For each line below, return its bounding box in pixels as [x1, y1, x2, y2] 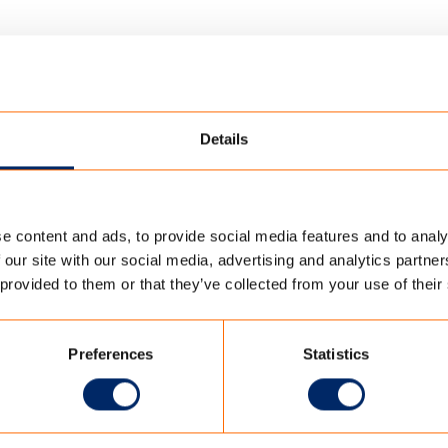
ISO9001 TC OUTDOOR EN [52, 240, 186, 254]
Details [199, 130, 249, 148]
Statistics [303, 345, 369, 363]
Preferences [68, 345, 154, 363]
